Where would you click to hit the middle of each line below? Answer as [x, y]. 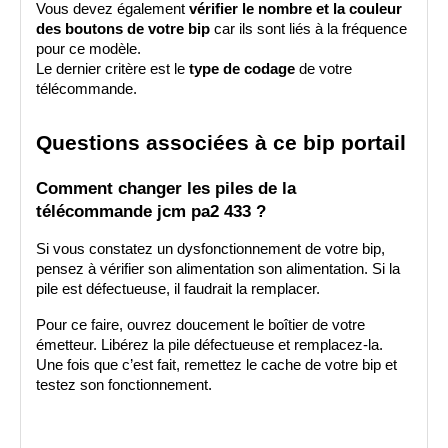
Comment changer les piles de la [166, 187]
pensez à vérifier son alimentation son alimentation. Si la [218, 268]
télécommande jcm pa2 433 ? [151, 210]
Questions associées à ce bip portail [221, 143]
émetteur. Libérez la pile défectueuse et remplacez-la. [209, 344]
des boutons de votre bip [123, 29]
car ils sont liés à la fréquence [308, 29]
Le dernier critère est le [112, 69]
